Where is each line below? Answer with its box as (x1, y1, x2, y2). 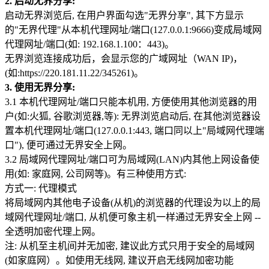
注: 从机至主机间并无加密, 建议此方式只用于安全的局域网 (5, 240, 255, 251)
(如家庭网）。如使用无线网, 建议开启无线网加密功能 (5, 255, 234, 265)
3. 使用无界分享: (5, 82, 75, 92)
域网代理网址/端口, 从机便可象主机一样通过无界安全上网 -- (5, 211, 261, 222)
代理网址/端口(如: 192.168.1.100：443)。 (5, 38, 174, 49)
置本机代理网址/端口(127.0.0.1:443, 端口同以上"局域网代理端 (5, 125, 264, 136)
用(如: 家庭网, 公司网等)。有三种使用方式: (5, 168, 186, 179)
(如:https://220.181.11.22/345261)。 (5, 67, 144, 78)
